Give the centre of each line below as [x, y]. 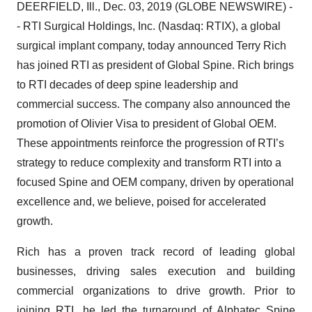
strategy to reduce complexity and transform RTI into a [149, 163]
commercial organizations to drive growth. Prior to [156, 291]
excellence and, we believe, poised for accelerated [141, 202]
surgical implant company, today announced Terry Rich [151, 46]
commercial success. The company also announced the [154, 104]
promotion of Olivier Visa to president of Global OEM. [147, 124]
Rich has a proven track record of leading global [156, 252]
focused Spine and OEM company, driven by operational [155, 182]
